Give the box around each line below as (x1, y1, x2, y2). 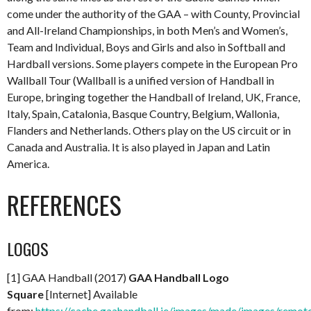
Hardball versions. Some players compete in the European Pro (7, 57, 298, 71)
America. (7, 157, 49, 171)
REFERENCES (7, 186, 121, 224)
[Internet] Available (44, 287, 137, 301)
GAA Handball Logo (128, 271, 229, 285)
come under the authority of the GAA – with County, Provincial (7, 7, 300, 21)
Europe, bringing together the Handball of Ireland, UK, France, (7, 90, 300, 104)
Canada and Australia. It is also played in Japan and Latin (7, 140, 270, 154)
